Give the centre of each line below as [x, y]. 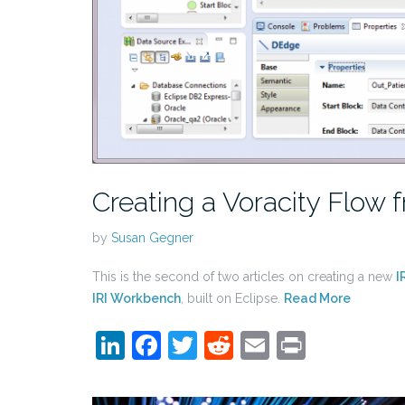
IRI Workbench [137, 299]
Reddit [277, 345]
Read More [317, 299]
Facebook [226, 345]
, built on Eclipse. [232, 299]
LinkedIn [181, 345]
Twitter [243, 345]
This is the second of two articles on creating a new [244, 277]
